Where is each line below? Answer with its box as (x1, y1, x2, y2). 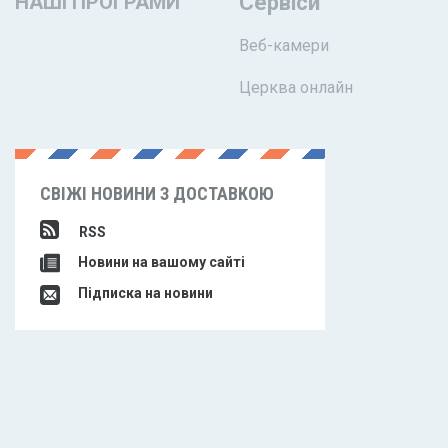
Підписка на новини (75, 285, 213, 302)
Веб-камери (239, 36, 329, 55)
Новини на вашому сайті (75, 254, 245, 270)
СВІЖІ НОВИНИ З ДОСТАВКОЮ (40, 183, 274, 204)
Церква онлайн (239, 78, 353, 97)
